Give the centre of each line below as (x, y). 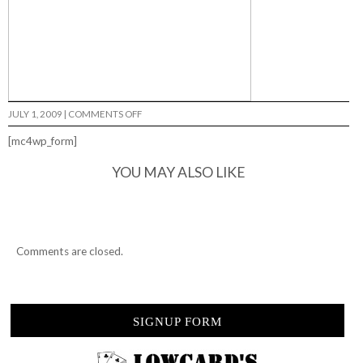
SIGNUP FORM (177, 322)
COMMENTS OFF (105, 113)
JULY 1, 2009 (35, 113)
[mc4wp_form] (43, 141)
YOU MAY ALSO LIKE (179, 172)
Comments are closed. (70, 251)
